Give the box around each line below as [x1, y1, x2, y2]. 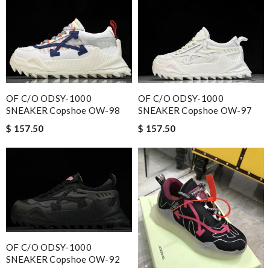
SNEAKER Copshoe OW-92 [6, 253, 121, 265]
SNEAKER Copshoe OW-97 [138, 105, 253, 116]
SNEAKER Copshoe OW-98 [6, 105, 121, 116]
